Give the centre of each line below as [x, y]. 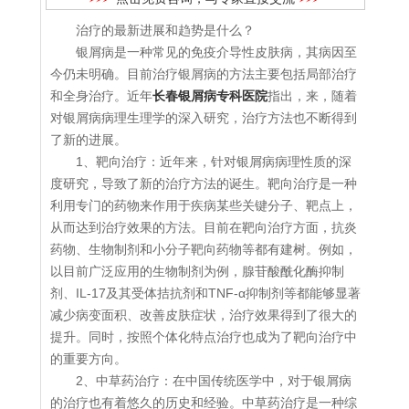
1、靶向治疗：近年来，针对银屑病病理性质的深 [214, 162]
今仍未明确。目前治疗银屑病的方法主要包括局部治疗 [204, 74]
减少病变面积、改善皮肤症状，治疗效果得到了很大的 [204, 315]
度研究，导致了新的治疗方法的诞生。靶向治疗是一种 [204, 184]
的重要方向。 [89, 359]
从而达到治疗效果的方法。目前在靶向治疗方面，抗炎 [204, 228]
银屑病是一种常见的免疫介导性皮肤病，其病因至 [216, 52]
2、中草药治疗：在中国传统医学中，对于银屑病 [214, 381]
